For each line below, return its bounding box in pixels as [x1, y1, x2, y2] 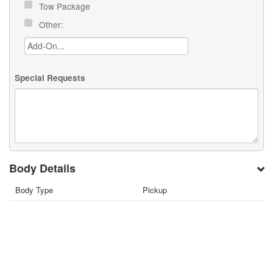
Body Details [9, 160, 76, 177]
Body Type [15, 184, 54, 196]
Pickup [143, 184, 167, 196]
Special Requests [15, 71, 86, 83]
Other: [39, 18, 66, 30]
